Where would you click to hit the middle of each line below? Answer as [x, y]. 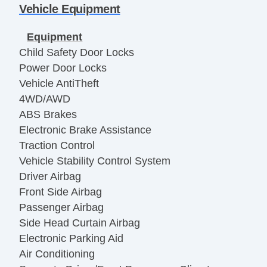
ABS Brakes [48, 115]
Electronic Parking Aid [71, 239]
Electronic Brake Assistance [85, 130]
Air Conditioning [57, 254]
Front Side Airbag [60, 192]
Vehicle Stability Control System [95, 161]
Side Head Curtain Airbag [80, 223]
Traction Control [57, 146]
